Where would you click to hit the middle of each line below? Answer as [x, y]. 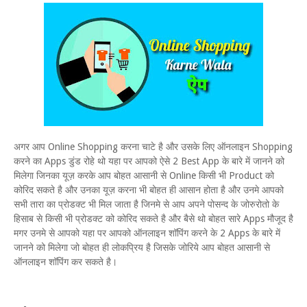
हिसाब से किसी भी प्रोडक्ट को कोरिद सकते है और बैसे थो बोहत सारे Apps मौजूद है [153, 219]
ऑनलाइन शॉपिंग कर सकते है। [65, 262]
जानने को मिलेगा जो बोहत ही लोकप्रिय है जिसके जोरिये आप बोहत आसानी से [142, 247]
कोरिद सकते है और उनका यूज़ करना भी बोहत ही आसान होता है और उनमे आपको [149, 190]
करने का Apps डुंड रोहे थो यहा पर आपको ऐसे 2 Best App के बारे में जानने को [149, 161]
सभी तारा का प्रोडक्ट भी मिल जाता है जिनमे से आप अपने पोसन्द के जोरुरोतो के [146, 204]
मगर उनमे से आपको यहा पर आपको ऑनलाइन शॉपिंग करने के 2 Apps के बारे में [147, 233]
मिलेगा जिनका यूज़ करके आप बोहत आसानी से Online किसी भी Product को [144, 175]
